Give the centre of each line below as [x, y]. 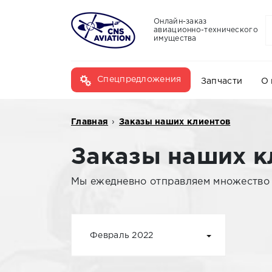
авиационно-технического [206, 30]
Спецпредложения [139, 80]
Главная [90, 122]
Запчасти [222, 81]
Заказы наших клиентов [175, 122]
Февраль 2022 [122, 236]
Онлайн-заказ [180, 22]
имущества [175, 39]
